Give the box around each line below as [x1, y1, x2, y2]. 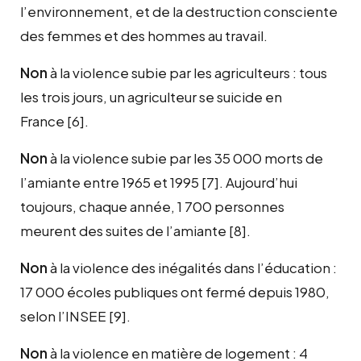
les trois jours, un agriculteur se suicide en [20, 87, 282, 106]
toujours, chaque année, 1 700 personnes [20, 197, 284, 215]
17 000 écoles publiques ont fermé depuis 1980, [20, 282, 330, 301]
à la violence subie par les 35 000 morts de [48, 148, 323, 167]
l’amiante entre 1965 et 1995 [20, 172, 199, 191]
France [20, 111, 64, 130]
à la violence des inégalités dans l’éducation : [48, 258, 337, 276]
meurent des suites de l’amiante [20, 221, 226, 239]
